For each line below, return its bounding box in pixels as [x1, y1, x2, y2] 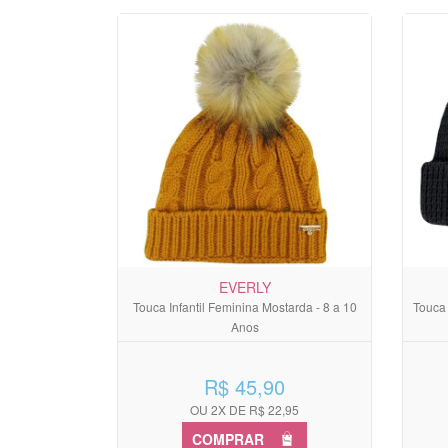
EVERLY [218, 276, 271, 297]
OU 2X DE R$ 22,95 [190, 400, 299, 418]
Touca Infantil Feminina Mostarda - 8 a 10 [132, 297, 357, 315]
